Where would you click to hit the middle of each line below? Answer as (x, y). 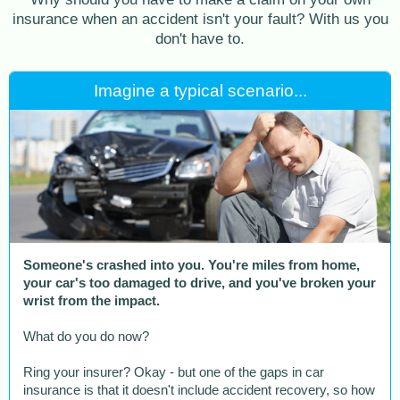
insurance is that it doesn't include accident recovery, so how (199, 391)
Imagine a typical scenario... (200, 91)
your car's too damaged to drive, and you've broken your (200, 283)
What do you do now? (86, 337)
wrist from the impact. (92, 301)
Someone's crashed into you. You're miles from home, (192, 266)
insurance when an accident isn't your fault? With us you (200, 19)
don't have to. (200, 39)
